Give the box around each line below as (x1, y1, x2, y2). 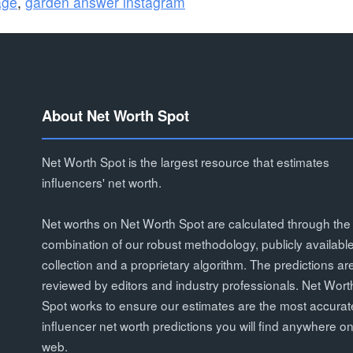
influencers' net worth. (41, 173, 162, 191)
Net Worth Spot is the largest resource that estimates (41, 152, 329, 170)
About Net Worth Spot (41, 105, 189, 127)
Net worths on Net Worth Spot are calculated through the (41, 214, 351, 232)
